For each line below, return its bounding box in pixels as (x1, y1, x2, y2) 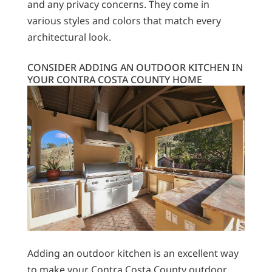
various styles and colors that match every (27, 13, 221, 27)
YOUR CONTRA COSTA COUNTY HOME (27, 72, 202, 86)
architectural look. (27, 30, 111, 44)
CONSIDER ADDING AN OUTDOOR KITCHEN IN (27, 60, 243, 74)
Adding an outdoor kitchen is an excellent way (27, 246, 239, 260)
